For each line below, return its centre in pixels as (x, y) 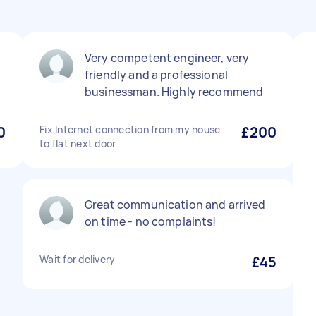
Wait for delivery (78, 259)
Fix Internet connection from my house (130, 129)
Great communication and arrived (175, 205)
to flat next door (78, 144)
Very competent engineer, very (167, 58)
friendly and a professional (157, 75)
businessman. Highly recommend (174, 92)
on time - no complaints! (151, 221)
